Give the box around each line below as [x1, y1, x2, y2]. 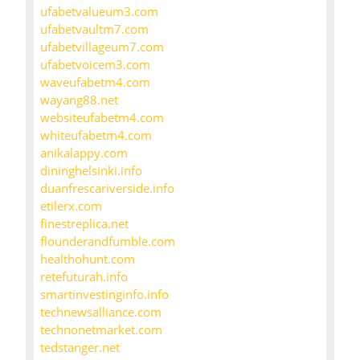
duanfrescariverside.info [40, 180, 174, 197]
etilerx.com [40, 198, 102, 215]
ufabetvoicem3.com [40, 56, 150, 73]
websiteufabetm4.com [40, 109, 164, 126]
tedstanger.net [40, 339, 120, 356]
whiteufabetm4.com [40, 127, 152, 144]
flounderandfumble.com [40, 233, 175, 250]
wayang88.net [40, 92, 118, 108]
